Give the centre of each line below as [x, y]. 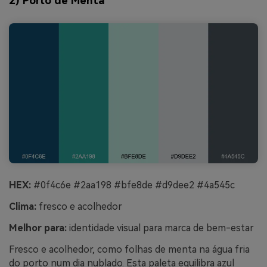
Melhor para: [38, 228]
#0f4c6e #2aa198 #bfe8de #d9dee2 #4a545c [133, 185]
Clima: [23, 207]
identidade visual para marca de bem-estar [160, 228]
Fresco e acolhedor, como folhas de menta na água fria [129, 249]
